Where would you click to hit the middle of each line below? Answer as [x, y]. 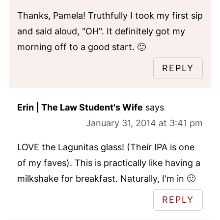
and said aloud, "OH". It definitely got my [101, 31]
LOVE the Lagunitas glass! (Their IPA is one [106, 147]
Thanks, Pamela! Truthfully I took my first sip [110, 15]
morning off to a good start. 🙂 [81, 47]
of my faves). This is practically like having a [109, 163]
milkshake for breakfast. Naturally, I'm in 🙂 [106, 178]
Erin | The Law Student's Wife [80, 107]
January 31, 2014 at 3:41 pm [145, 123]
